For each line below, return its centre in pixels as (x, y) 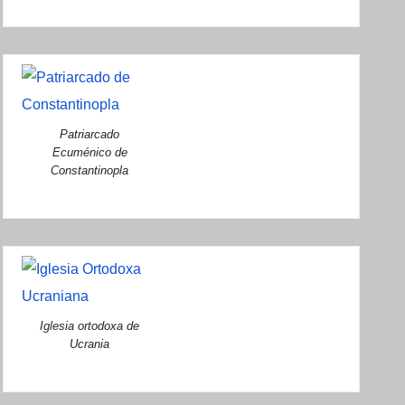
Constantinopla (90, 170)
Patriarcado (90, 134)
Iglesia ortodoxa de (90, 325)
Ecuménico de (89, 152)
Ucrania (90, 344)
